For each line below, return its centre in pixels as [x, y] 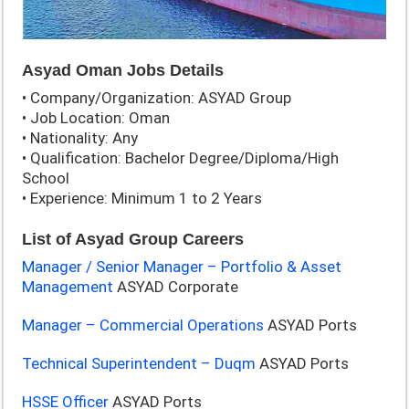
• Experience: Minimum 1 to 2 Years [142, 198]
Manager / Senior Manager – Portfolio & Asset [182, 267]
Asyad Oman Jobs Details [123, 70]
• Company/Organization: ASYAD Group [157, 98]
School [46, 178]
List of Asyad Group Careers [133, 239]
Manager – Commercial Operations [143, 325]
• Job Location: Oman [96, 118]
